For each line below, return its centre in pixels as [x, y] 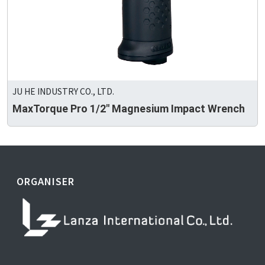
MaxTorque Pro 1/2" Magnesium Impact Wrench [129, 109]
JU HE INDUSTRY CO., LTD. [63, 91]
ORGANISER [46, 181]
